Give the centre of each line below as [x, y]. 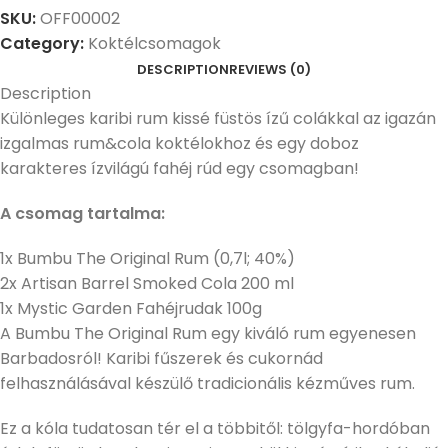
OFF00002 [80, 19]
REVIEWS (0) [270, 70]
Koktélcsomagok [154, 44]
